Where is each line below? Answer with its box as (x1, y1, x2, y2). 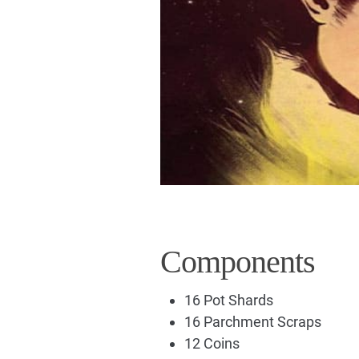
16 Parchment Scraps (184, 313, 321, 331)
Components (159, 244, 315, 280)
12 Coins (184, 335, 240, 353)
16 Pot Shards (184, 292, 273, 309)
